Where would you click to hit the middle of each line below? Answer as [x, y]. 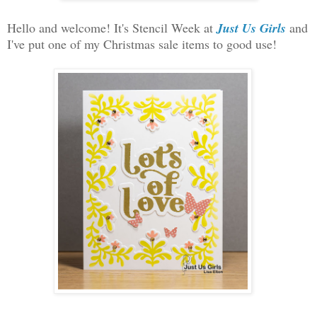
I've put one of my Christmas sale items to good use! [142, 44]
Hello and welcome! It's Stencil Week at [112, 27]
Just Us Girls [253, 28]
